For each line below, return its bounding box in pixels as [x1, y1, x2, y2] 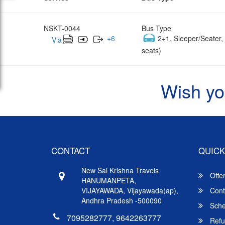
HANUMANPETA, [81, 175, 136, 185]
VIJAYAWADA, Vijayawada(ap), [81, 185, 178, 195]
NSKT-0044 [44, 23, 80, 33]
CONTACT [51, 144, 90, 157]
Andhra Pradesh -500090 [81, 195, 162, 205]
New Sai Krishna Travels [81, 165, 159, 175]
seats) [142, 45, 161, 55]
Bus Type [142, 23, 171, 33]
